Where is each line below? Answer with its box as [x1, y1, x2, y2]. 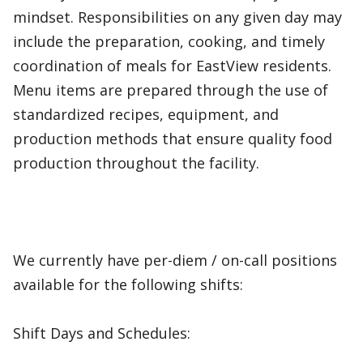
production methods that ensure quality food [13, 129, 332, 148]
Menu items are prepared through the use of [13, 80, 328, 100]
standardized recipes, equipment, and [13, 105, 279, 124]
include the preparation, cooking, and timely [13, 32, 325, 51]
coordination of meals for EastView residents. [13, 56, 331, 75]
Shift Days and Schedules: [13, 323, 190, 343]
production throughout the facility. [13, 153, 259, 173]
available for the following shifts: [13, 275, 243, 294]
